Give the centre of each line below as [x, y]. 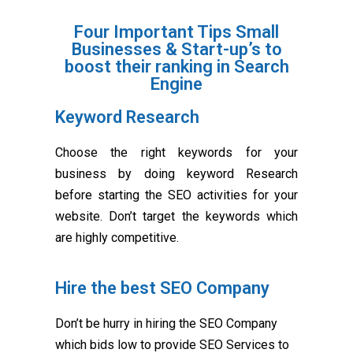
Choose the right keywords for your [176, 153]
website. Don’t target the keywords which [176, 217]
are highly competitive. [117, 238]
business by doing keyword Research [176, 174]
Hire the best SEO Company [162, 288]
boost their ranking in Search [176, 67]
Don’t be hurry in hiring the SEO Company [166, 324]
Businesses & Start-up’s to [176, 50]
